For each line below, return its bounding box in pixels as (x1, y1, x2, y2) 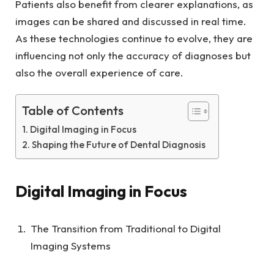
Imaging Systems (31, 239, 111, 253)
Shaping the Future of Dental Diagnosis (32, 138, 206, 150)
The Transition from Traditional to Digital (31, 222, 221, 235)
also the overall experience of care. (15, 66, 183, 80)
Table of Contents (22, 103, 124, 119)
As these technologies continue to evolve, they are (15, 32, 253, 45)
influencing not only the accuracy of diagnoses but (15, 49, 251, 62)
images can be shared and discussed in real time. (15, 15, 246, 28)
